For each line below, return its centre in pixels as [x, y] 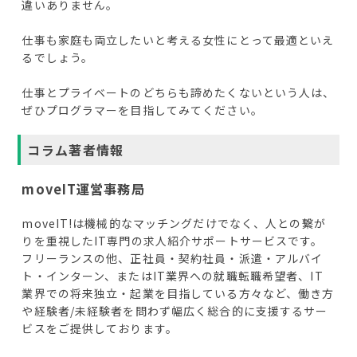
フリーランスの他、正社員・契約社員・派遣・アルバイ [173, 259]
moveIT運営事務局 [83, 189]
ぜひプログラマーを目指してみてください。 [142, 110]
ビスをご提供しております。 [100, 329]
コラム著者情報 [76, 150]
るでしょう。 [58, 58]
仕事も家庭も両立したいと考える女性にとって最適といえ [178, 40]
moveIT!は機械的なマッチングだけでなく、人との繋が [174, 224]
